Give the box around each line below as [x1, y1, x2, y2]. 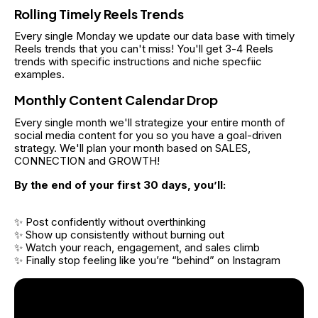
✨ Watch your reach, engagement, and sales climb [14, 240, 260, 254]
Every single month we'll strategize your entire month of [14, 115, 288, 129]
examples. [14, 67, 65, 82]
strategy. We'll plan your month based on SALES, [14, 141, 253, 155]
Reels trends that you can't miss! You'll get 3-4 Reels [14, 42, 276, 56]
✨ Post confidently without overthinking [14, 214, 206, 229]
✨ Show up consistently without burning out [14, 227, 224, 241]
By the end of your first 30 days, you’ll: [14, 177, 226, 192]
